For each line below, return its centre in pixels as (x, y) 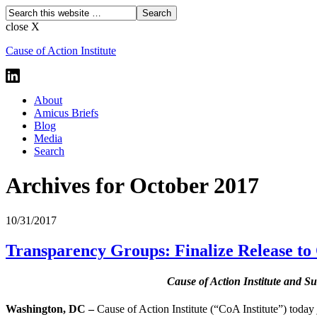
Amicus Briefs (66, 113)
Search (49, 151)
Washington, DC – (51, 309)
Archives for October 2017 (132, 186)
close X (23, 27)
